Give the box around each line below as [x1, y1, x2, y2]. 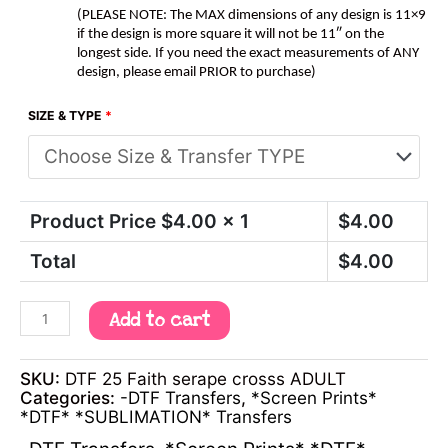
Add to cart [108, 309, 210, 333]
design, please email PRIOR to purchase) [77, 64, 316, 80]
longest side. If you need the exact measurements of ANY [77, 45, 419, 61]
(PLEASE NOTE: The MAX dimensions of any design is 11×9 [77, 7, 426, 23]
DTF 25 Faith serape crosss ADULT [65, 367, 346, 389]
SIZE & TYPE [28, 107, 102, 123]
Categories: [20, 386, 120, 408]
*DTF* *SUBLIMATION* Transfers [20, 405, 292, 427]
